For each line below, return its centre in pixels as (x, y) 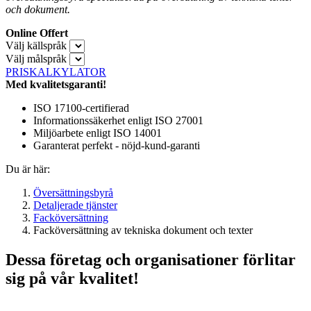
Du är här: (28, 169)
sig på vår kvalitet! (72, 278)
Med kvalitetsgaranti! (56, 84)
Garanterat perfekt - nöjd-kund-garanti (117, 145)
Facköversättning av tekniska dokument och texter (143, 230)
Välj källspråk (36, 45)
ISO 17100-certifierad (81, 108)
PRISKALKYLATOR (56, 72)
